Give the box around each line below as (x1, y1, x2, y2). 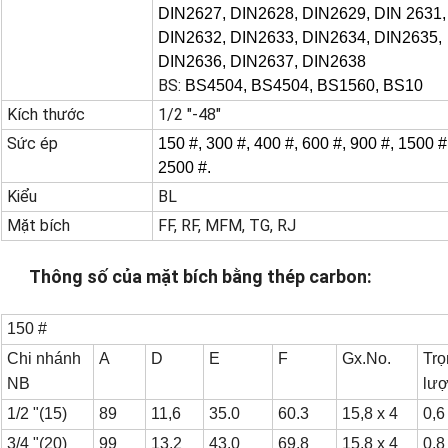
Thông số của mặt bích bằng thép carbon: (29, 266, 372, 288)
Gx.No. (342, 350, 391, 368)
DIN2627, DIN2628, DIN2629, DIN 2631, (158, 5, 446, 23)
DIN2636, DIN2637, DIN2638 (158, 53, 366, 71)
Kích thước (7, 105, 85, 125)
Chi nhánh (7, 350, 81, 368)
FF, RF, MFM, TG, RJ (158, 216, 296, 236)
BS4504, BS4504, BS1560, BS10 (181, 77, 423, 95)
